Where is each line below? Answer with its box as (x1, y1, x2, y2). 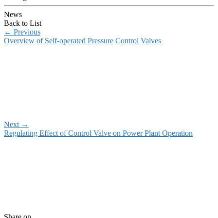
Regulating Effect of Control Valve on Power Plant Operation (4, 129, 193, 138)
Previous (12, 28, 40, 36)
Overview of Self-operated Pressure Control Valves (4, 36, 161, 45)
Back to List (4, 19, 41, 28)
